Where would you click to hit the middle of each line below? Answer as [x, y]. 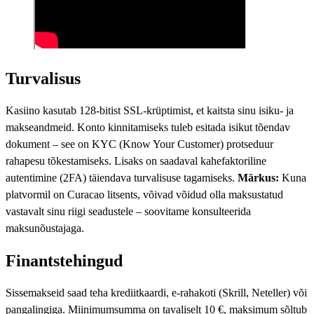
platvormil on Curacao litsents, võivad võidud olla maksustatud [144, 194]
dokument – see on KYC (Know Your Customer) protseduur [139, 144]
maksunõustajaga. [45, 228]
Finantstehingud [64, 260]
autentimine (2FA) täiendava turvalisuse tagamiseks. [122, 177]
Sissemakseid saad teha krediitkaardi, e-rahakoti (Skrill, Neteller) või [156, 292]
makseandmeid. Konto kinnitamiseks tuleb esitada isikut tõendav [148, 127]
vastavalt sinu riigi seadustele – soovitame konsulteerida [128, 211]
